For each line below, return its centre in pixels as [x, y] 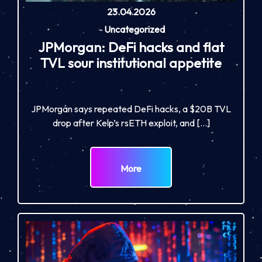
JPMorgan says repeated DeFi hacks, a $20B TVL [131, 109]
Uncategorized [134, 30]
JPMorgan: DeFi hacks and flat [131, 47]
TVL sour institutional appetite [131, 63]
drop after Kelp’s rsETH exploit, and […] [131, 123]
